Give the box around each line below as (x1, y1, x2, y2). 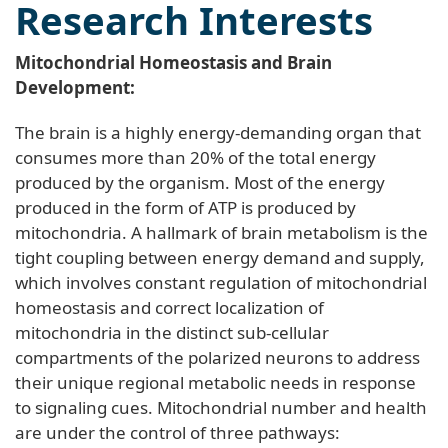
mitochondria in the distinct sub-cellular (15, 320, 329, 344)
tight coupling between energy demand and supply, (15, 245, 425, 269)
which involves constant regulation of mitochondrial (15, 270, 427, 294)
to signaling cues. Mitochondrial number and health (15, 395, 427, 419)
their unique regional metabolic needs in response (15, 370, 416, 394)
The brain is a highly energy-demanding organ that (15, 120, 421, 144)
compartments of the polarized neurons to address (15, 345, 420, 369)
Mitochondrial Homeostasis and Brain (15, 50, 332, 74)
